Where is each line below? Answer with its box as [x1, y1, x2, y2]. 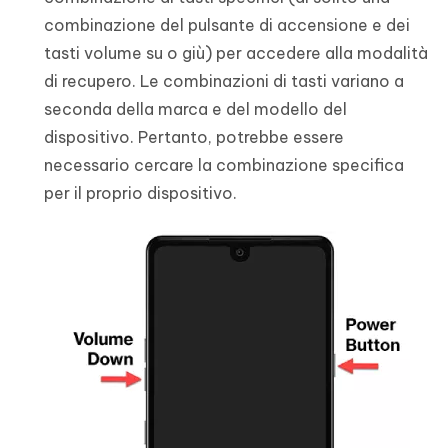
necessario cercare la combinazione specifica [44, 155, 404, 176]
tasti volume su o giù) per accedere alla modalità [44, 43, 428, 64]
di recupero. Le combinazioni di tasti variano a [44, 71, 404, 92]
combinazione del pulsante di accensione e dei [44, 15, 410, 36]
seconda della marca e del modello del [44, 99, 347, 120]
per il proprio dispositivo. [44, 183, 237, 204]
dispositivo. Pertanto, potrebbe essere [44, 127, 344, 148]
